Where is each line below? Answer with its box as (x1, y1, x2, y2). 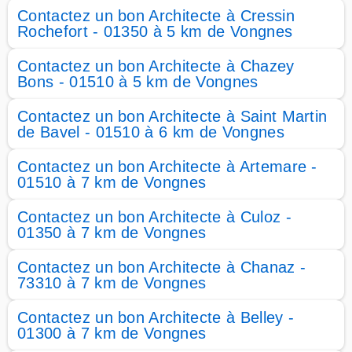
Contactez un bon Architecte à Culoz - (17, 208, 291, 225)
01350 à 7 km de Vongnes (17, 224, 207, 241)
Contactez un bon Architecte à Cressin (17, 7, 295, 24)
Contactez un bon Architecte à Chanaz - (17, 258, 306, 276)
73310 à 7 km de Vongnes (17, 274, 207, 291)
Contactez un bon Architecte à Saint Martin (17, 108, 328, 125)
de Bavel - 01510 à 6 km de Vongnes (17, 123, 284, 141)
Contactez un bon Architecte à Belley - (17, 309, 295, 326)
